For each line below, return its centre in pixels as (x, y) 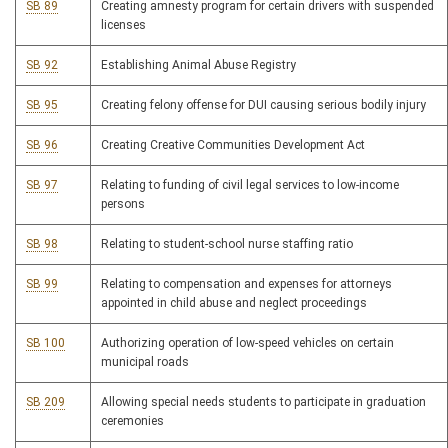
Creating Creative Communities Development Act (233, 145)
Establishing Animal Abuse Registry (198, 65)
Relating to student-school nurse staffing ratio (227, 244)
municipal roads (145, 362)
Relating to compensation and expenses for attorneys (246, 284)
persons (123, 204)
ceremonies (132, 421)
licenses (123, 25)
